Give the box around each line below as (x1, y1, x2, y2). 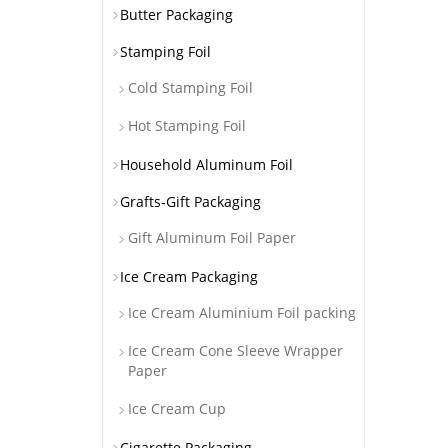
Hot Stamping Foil (128, 116, 246, 135)
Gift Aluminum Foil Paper (128, 228, 296, 247)
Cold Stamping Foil (128, 78, 253, 97)
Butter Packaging (120, 5, 233, 24)
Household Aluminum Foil (120, 155, 293, 174)
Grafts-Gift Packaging (120, 192, 261, 211)
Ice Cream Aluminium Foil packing (128, 303, 356, 322)
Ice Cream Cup (128, 399, 226, 418)
